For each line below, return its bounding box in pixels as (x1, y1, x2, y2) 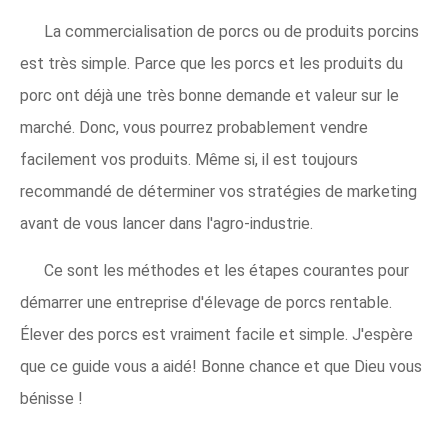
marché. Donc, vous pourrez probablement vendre (20, 118, 368, 138)
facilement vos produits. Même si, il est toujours (20, 150, 358, 170)
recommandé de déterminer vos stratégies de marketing (20, 182, 417, 202)
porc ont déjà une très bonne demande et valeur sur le (20, 86, 399, 106)
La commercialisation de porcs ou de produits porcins (44, 22, 419, 42)
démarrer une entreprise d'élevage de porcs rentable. (20, 293, 392, 313)
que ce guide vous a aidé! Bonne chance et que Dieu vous (20, 357, 422, 377)
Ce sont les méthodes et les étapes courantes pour (44, 261, 409, 281)
